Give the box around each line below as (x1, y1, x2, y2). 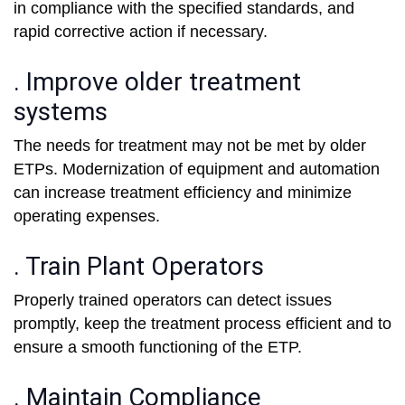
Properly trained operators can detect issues (14, 291, 332, 310)
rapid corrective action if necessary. (14, 23, 268, 42)
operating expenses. (14, 207, 160, 226)
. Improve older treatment (14, 67, 301, 98)
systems (14, 97, 108, 127)
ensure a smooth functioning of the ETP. (14, 338, 302, 357)
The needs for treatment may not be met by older (14, 137, 366, 155)
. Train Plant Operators (14, 251, 264, 282)
